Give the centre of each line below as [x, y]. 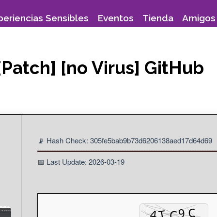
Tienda [158, 18]
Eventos [116, 18]
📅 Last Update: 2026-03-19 [81, 161]
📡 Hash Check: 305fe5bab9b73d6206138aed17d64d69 [125, 140]
